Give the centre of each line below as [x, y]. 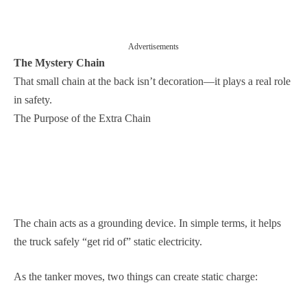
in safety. [33, 100]
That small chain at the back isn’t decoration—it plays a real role [152, 81]
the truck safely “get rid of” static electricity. [108, 242]
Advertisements [153, 47]
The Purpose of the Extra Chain [82, 118]
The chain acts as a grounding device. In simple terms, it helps [147, 223]
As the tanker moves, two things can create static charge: [136, 277]
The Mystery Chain [59, 63]
